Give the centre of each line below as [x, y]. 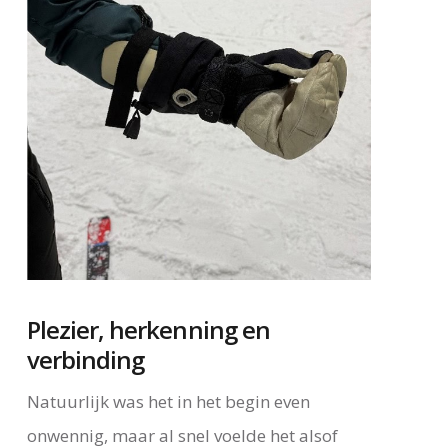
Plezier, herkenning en [148, 329]
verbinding [85, 359]
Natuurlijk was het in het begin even [168, 401]
